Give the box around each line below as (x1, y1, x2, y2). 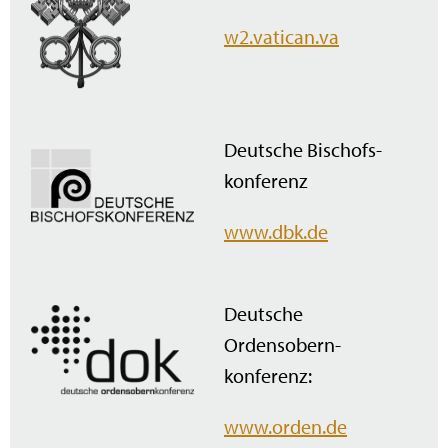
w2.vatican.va (224, 23, 339, 49)
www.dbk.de (224, 218, 328, 244)
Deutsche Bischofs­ (224, 136, 382, 162)
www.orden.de (224, 413, 347, 439)
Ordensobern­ (224, 331, 341, 357)
